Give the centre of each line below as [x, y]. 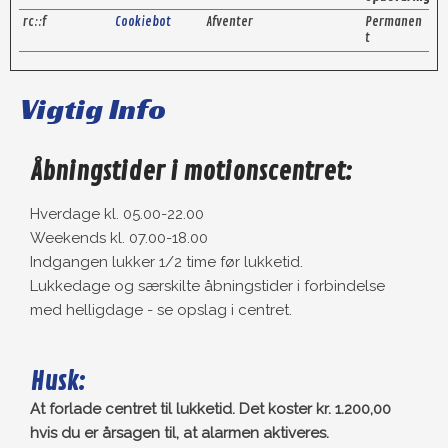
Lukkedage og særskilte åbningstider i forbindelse [207, 285]
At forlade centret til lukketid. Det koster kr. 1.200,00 [210, 408]
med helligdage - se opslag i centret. [160, 309]
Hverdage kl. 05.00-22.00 [116, 213]
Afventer [229, 21]
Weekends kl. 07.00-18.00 [118, 237]
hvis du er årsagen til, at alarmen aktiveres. [179, 432]
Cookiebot [142, 21]
